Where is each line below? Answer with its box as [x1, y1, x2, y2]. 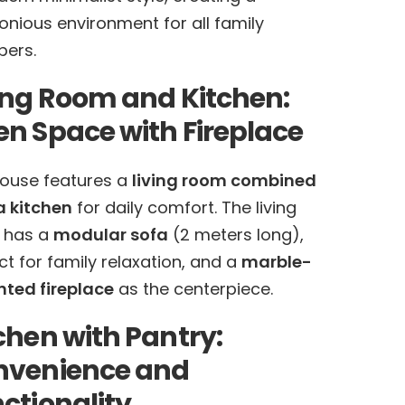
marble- [240, 250, 312, 273]
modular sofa [52, 223, 168, 246]
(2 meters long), [167, 223, 304, 246]
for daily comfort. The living [71, 196, 297, 219]
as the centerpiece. [113, 278, 273, 300]
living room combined [131, 169, 316, 192]
